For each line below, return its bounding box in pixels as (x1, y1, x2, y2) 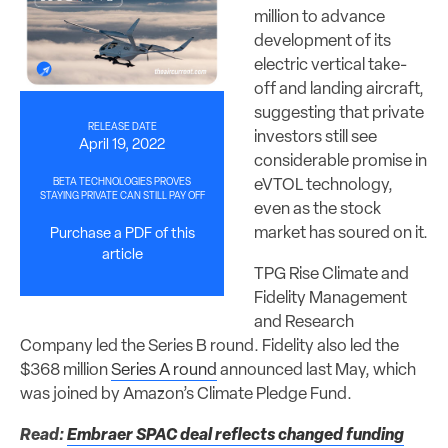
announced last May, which (217, 361, 416, 379)
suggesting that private (254, 104, 424, 122)
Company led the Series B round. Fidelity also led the (20, 337, 399, 355)
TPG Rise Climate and (254, 265, 409, 283)
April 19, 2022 (79, 138, 165, 154)
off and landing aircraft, (254, 80, 424, 98)
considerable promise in (254, 152, 427, 170)
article (101, 248, 143, 264)
